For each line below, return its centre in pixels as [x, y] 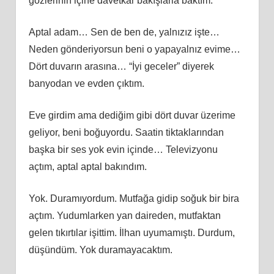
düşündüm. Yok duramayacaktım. [100, 250]
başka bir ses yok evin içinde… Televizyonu [123, 149]
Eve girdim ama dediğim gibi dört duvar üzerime [132, 115]
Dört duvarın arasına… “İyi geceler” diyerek [121, 66]
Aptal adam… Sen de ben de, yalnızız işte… [124, 32]
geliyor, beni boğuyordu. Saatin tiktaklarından [126, 132]
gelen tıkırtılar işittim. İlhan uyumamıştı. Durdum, [131, 232]
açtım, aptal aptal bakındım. [87, 166]
